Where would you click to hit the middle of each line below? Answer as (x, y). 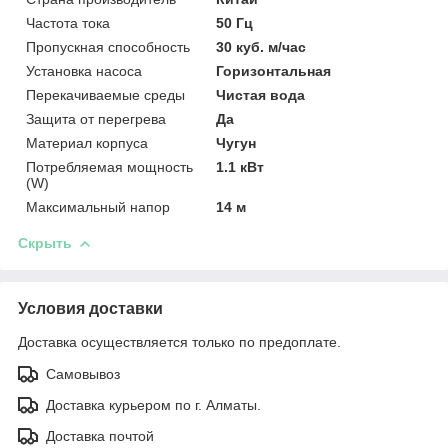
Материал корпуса (87, 142)
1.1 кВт (240, 166)
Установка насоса (84, 70)
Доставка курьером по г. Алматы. (153, 404)
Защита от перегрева (96, 118)
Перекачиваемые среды (105, 94)
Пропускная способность (108, 46)
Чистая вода (261, 94)
